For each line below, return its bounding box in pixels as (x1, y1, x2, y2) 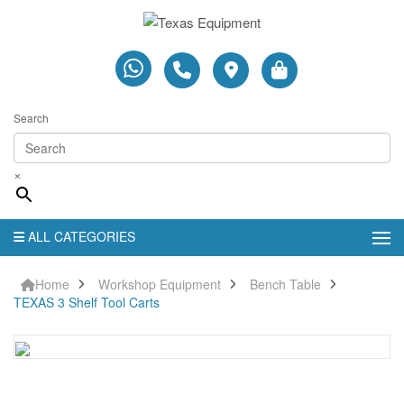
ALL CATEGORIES (28, 226, 135, 245)
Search (14, 109, 49, 125)
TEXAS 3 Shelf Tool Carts (14, 292, 160, 311)
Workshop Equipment (98, 274, 221, 293)
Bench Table (250, 274, 321, 293)
